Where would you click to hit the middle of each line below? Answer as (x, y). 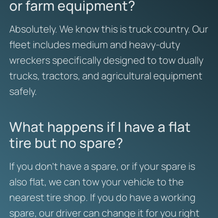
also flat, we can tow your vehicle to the (96, 182)
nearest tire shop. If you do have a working (102, 197)
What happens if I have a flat (100, 126)
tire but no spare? (66, 142)
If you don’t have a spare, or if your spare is (102, 166)
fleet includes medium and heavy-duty (94, 44)
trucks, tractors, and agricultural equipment (106, 75)
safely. (23, 91)
